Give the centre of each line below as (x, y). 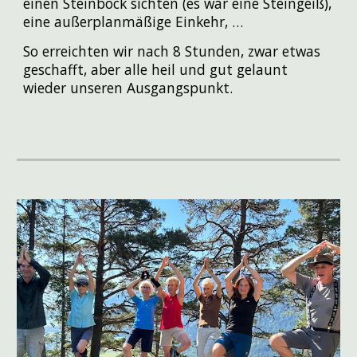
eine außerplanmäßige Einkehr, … (135, 22)
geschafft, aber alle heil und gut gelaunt (156, 69)
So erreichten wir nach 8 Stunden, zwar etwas (172, 51)
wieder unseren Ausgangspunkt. (130, 87)
